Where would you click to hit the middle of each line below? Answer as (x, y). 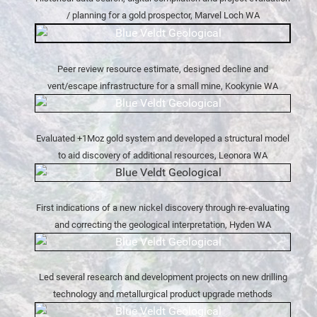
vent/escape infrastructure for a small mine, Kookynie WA (163, 86)
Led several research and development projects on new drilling (163, 277)
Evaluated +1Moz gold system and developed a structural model (163, 138)
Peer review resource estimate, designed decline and (163, 69)
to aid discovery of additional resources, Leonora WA (163, 155)
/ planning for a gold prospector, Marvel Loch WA (163, 15)
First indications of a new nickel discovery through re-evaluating (163, 207)
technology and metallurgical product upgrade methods (163, 294)
